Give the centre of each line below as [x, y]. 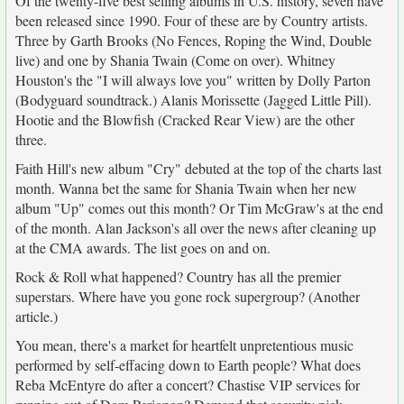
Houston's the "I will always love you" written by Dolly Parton [193, 80]
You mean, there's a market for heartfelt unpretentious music [184, 345]
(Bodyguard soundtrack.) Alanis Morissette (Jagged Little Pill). [193, 100]
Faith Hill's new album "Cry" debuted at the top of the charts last [198, 168]
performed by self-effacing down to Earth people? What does [188, 365]
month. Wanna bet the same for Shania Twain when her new [186, 188]
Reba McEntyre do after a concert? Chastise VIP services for [188, 385]
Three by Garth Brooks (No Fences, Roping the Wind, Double [193, 40]
